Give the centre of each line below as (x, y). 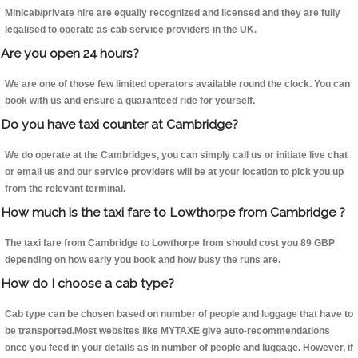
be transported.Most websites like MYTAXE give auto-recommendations (167, 331)
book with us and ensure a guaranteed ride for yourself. (130, 101)
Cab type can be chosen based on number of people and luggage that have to (179, 314)
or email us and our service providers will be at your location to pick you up (174, 172)
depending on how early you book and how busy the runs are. (143, 260)
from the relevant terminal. (65, 189)
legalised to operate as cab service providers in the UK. (131, 30)
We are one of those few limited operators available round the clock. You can (177, 84)
